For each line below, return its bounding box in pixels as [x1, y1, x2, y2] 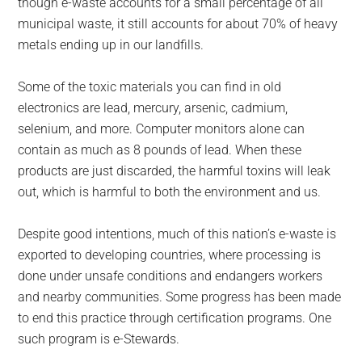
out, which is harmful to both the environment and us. [18, 184, 322, 200]
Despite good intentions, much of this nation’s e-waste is [18, 226, 337, 242]
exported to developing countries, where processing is [18, 247, 322, 263]
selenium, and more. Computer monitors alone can [18, 121, 305, 137]
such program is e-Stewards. [18, 331, 180, 347]
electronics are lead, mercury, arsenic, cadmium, [18, 100, 288, 116]
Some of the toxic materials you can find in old [18, 79, 282, 95]
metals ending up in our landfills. [18, 37, 204, 53]
